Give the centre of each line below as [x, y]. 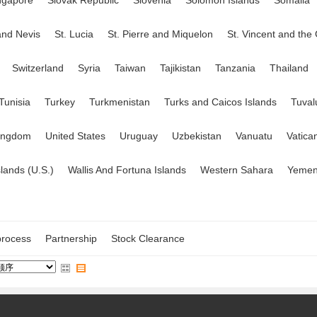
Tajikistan [180, 68]
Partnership [71, 238]
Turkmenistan [120, 102]
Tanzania [235, 68]
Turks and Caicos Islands [220, 102]
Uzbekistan [197, 136]
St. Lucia [74, 34]
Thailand [289, 68]
